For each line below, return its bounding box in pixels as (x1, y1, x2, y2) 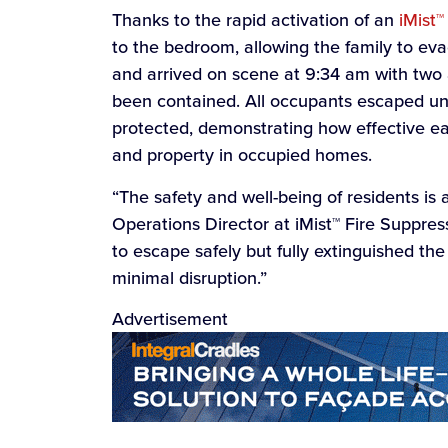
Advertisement (112, 306, 228, 332)
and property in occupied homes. (112, 142, 372, 168)
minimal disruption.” (112, 264, 267, 290)
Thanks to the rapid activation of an (112, 7, 399, 33)
